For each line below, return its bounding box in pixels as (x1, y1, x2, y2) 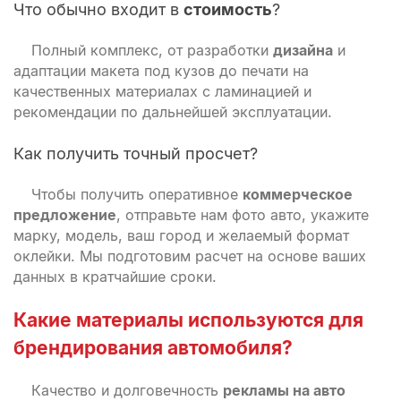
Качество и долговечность (31, 381, 223, 399)
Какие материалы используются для (13, 309, 363, 331)
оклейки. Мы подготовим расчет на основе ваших (13, 247, 366, 265)
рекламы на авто (223, 381, 346, 399)
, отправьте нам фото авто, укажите (116, 206, 369, 224)
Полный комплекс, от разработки (31, 41, 273, 59)
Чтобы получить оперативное (31, 185, 243, 203)
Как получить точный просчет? (13, 144, 258, 163)
